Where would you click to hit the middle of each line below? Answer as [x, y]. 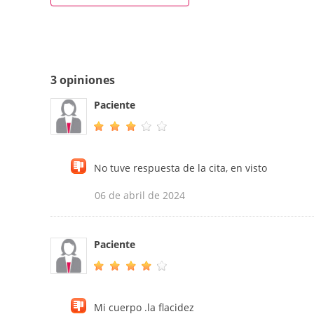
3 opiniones [83, 80]
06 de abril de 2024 [140, 196]
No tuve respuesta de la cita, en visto [180, 168]
